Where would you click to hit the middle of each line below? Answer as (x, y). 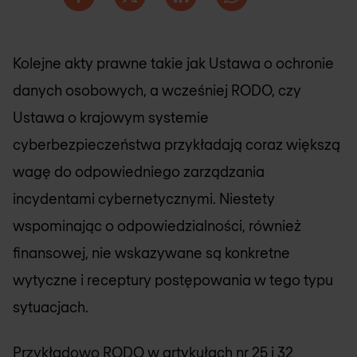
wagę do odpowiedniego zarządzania (139, 171)
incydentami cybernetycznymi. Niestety (144, 198)
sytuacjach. (51, 307)
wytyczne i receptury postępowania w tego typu (173, 280)
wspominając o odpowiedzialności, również (157, 226)
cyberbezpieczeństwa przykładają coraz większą (177, 144)
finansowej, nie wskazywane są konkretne (151, 253)
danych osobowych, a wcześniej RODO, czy (157, 90)
